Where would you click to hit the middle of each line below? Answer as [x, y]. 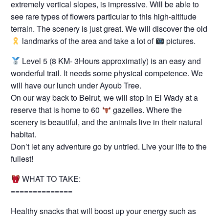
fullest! [22, 159]
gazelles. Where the [146, 110]
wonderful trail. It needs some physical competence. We [107, 73]
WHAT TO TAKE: [50, 179]
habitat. [24, 134]
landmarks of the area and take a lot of [88, 41]
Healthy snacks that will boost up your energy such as [104, 211]
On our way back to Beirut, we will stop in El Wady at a [105, 98]
